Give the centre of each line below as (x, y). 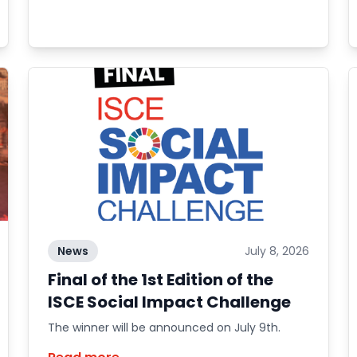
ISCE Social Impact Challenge (169, 302)
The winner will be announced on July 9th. (164, 328)
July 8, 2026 (277, 251)
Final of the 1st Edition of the (160, 280)
